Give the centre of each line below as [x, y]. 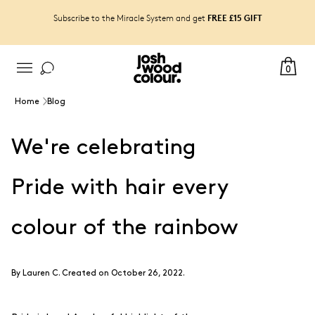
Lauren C [40, 273]
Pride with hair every [120, 187]
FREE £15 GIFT [234, 17]
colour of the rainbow [125, 227]
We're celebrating [104, 147]
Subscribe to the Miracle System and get [130, 18]
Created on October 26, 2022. [122, 273]
